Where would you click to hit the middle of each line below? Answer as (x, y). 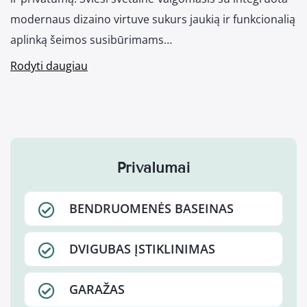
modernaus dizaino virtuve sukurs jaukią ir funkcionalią (153, 20)
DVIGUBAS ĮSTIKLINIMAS (142, 249)
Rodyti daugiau (49, 66)
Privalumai (153, 168)
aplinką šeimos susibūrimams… (91, 40)
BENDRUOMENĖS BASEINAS (151, 209)
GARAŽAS (97, 290)
